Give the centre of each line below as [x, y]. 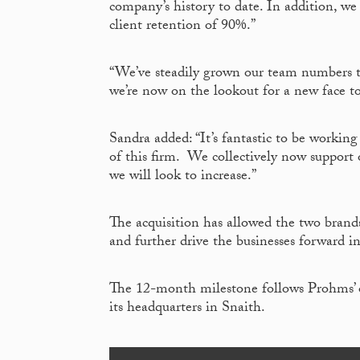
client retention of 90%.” [182, 27]
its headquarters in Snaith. [187, 309]
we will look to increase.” [183, 178]
